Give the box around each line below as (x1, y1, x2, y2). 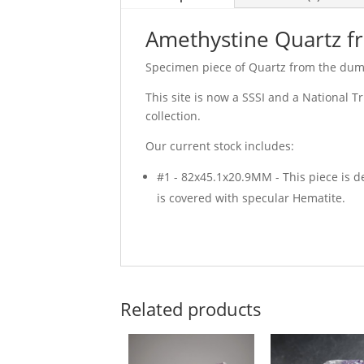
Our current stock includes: (145, 137, 294, 154)
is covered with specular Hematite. (156, 189, 345, 206)
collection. (145, 107, 201, 123)
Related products (119, 296, 262, 321)
